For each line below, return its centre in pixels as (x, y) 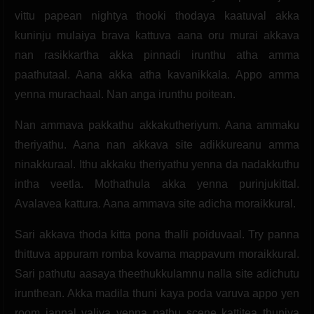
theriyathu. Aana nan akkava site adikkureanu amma (157, 144)
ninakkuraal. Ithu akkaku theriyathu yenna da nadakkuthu (157, 164)
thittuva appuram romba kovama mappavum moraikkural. (157, 254)
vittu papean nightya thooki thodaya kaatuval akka (157, 15)
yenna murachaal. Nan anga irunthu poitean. (125, 94)
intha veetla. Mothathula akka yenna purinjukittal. (157, 184)
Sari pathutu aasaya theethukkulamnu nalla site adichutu (157, 273)
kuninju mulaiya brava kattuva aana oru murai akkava (157, 35)
